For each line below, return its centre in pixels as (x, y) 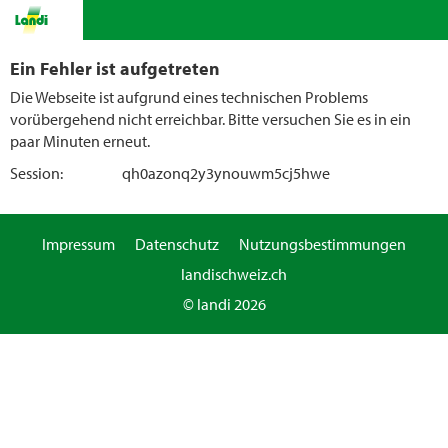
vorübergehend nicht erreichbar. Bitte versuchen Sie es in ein (210, 119)
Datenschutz (177, 244)
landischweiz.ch (234, 274)
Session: (36, 173)
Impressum (78, 244)
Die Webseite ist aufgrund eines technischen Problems (189, 97)
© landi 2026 (224, 304)
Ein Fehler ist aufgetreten (115, 68)
